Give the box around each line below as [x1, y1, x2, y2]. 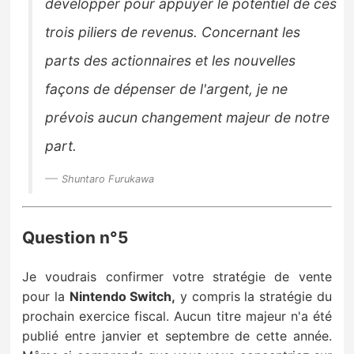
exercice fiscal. [79, 307, 170, 324]
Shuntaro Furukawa [62, 173, 155, 186]
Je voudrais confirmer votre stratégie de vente [22, 268, 332, 284]
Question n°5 [22, 228, 129, 248]
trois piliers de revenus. [45, 24, 198, 41]
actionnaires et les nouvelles [111, 52, 296, 70]
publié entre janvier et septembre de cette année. [22, 327, 332, 344]
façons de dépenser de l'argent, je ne [45, 81, 288, 98]
